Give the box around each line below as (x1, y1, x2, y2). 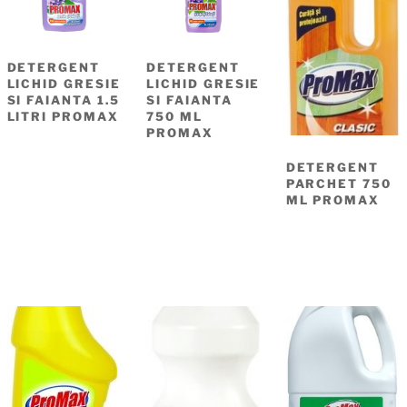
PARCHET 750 (285, 176, 392, 192)
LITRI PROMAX (6, 108, 119, 124)
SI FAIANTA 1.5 (6, 92, 120, 107)
